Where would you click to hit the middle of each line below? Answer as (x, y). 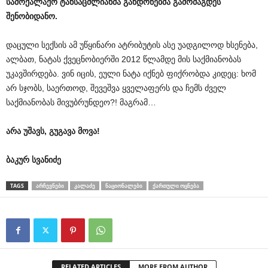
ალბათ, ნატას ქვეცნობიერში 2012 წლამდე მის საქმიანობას (124, 59)
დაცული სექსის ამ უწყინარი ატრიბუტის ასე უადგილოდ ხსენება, (132, 45)
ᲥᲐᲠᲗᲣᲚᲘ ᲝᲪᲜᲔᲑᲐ (176, 186)
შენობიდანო (31, 16)
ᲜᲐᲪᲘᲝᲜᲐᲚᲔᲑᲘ (124, 186)
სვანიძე (46, 160)
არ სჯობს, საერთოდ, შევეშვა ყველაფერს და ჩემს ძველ (116, 88)
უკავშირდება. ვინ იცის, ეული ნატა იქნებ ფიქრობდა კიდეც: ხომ (131, 74)
